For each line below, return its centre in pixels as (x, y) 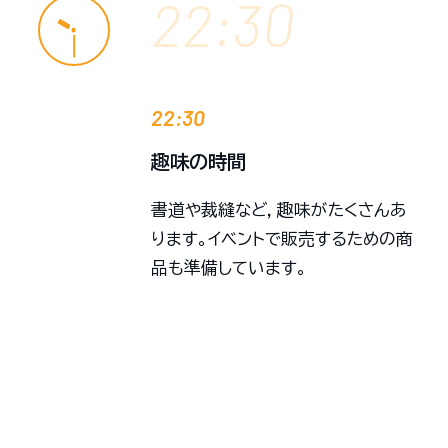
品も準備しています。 (229, 267)
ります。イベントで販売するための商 (282, 238)
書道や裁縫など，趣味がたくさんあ (279, 209)
